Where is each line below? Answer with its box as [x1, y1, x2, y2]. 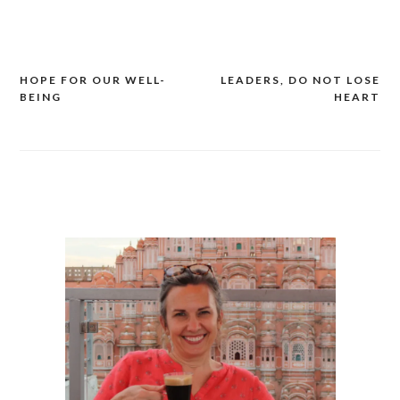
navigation [18, 104, 125, 128]
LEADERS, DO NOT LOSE [221, 73, 381, 87]
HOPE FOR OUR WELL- [19, 73, 166, 87]
